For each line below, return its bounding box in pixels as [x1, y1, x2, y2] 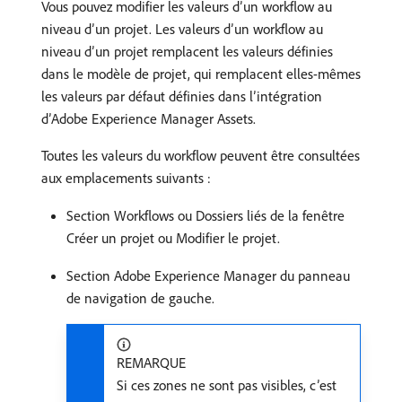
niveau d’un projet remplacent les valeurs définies [41, 41, 333, 60]
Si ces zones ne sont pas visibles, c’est [117, 375, 336, 394]
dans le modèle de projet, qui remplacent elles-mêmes [41, 64, 361, 83]
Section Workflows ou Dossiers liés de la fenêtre [66, 205, 345, 224]
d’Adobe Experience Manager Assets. [41, 109, 256, 127]
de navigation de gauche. [66, 288, 214, 307]
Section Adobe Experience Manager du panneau [66, 266, 350, 284]
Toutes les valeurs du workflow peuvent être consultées [41, 145, 360, 164]
